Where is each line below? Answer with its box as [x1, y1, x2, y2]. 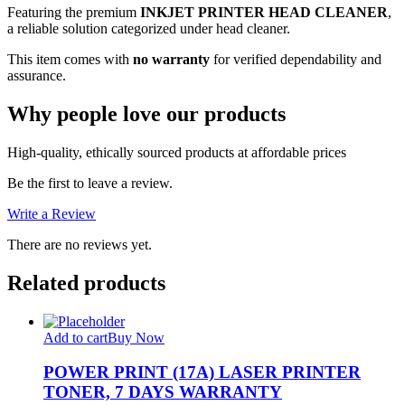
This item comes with [7, 51, 133, 67]
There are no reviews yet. [7, 236, 152, 252]
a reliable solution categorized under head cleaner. [7, 20, 290, 36]
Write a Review [7, 205, 96, 221]
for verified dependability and [210, 51, 381, 67]
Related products [7, 270, 165, 295]
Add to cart [43, 329, 108, 345]
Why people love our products [7, 101, 286, 126]
